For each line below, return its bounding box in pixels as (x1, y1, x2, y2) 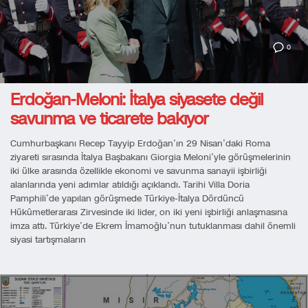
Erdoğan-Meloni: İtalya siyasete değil (10, 88, 263, 112)
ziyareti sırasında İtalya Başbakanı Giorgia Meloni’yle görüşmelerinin (10, 151, 291, 164)
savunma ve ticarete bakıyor (10, 107, 208, 131)
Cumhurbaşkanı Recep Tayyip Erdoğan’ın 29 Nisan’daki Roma (10, 137, 270, 151)
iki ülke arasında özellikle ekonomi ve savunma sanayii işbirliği (10, 165, 267, 178)
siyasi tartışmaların (10, 234, 86, 247)
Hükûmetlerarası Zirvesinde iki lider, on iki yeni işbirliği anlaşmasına (10, 206, 287, 219)
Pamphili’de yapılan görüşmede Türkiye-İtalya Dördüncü (10, 192, 244, 206)
